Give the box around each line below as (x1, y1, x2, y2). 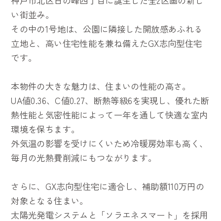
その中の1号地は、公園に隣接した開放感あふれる (11, 23, 203, 36)
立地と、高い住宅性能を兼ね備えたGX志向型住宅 (11, 37, 202, 50)
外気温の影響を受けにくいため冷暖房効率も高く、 (11, 137, 208, 150)
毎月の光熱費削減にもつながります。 (11, 151, 157, 164)
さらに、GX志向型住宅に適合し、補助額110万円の (11, 180, 205, 193)
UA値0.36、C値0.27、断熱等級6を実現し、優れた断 (11, 94, 210, 107)
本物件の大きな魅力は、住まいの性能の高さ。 (11, 80, 191, 93)
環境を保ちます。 (11, 123, 80, 136)
